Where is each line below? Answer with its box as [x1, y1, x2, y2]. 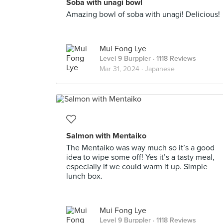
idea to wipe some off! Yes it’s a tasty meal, [66, 152, 215, 162]
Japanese [145, 65, 175, 73]
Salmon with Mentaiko [66, 131, 146, 141]
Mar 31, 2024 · [100, 65, 145, 73]
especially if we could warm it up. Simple [66, 162, 208, 172]
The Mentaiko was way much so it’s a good [66, 143, 215, 153]
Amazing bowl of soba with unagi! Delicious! [66, 9, 220, 19]
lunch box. [66, 171, 103, 181]
